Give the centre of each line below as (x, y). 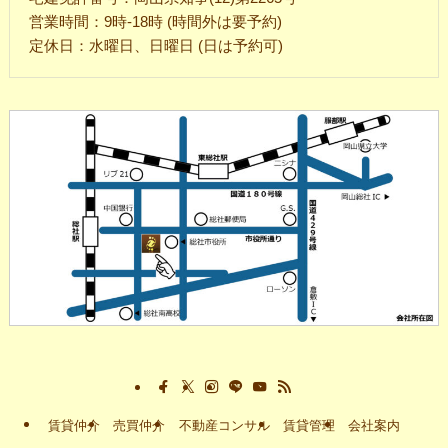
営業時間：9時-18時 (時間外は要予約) (156, 21)
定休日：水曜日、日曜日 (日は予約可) (156, 45)
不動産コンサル (224, 426)
